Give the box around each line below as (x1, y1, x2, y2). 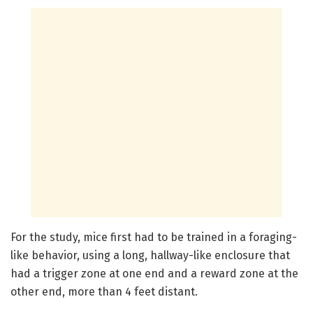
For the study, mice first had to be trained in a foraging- (10, 230, 297, 244)
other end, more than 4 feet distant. (10, 284, 198, 298)
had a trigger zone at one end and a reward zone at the (10, 266, 298, 280)
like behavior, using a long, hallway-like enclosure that (10, 248, 290, 262)
